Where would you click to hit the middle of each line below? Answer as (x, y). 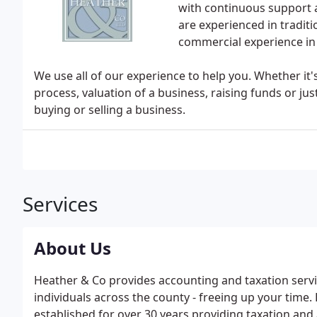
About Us (73, 248)
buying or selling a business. (110, 110)
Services (60, 204)
